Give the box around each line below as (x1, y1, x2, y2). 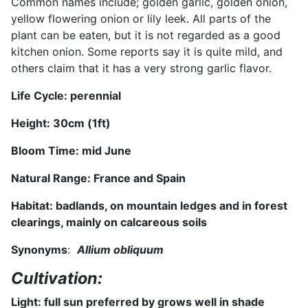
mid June (82, 143, 131, 157)
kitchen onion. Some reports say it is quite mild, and (11, 44, 283, 58)
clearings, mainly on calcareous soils (11, 214, 207, 229)
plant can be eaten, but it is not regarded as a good (11, 27, 280, 42)
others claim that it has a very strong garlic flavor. (11, 60, 272, 75)
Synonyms (11, 242, 67, 256)
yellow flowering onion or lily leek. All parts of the (11, 11, 271, 25)
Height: (11, 115, 53, 130)
